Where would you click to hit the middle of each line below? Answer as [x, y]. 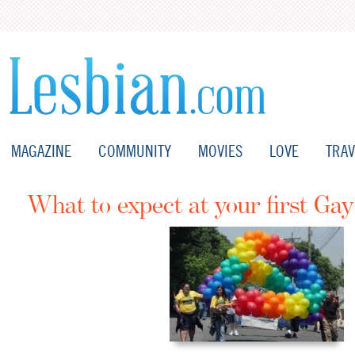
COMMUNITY [135, 151]
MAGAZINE [41, 151]
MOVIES [220, 151]
